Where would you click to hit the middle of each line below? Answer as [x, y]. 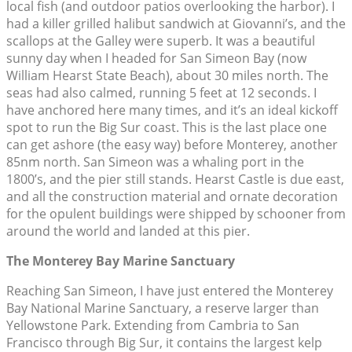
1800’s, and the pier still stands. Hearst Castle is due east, [175, 180]
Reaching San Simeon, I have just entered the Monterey [170, 291]
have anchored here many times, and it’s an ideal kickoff [172, 110]
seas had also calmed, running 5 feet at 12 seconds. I [161, 93]
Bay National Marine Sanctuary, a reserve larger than [163, 308]
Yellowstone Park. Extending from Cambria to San [153, 326]
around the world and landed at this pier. [128, 231]
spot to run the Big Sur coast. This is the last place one [167, 128]
